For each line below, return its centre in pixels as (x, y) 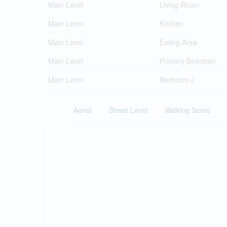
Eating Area (178, 42)
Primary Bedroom (188, 61)
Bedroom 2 (177, 79)
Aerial (83, 110)
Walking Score (187, 110)
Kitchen (172, 23)
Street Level (128, 110)
